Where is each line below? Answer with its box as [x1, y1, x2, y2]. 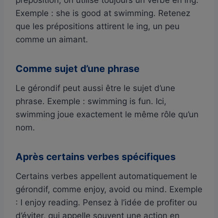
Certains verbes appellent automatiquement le [16, 171, 197, 181]
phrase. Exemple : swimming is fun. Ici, [16, 96, 166, 106]
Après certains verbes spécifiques [16, 150, 176, 163]
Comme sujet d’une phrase [16, 62, 140, 74]
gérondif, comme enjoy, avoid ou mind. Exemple [16, 184, 202, 194]
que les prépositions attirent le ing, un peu [16, 21, 180, 31]
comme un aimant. [16, 34, 88, 44]
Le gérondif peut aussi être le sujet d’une [16, 83, 175, 93]
